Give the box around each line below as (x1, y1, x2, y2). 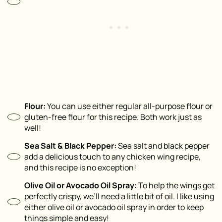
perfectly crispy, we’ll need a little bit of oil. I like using (24, 191, 214, 202)
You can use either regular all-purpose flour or (46, 101, 213, 112)
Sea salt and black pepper (116, 140, 210, 152)
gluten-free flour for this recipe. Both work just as (24, 111, 202, 123)
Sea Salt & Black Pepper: (24, 140, 116, 152)
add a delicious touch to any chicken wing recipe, (24, 151, 201, 163)
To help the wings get (137, 180, 215, 191)
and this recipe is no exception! (24, 162, 136, 173)
